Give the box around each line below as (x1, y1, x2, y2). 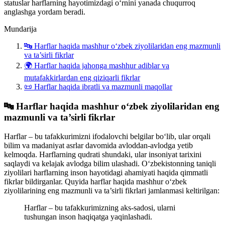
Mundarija (4, 24, 37, 33)
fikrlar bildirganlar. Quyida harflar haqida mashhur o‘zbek (4, 177, 187, 186)
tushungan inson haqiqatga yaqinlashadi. (24, 212, 152, 221)
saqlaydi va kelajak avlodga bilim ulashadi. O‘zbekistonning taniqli (4, 159, 216, 168)
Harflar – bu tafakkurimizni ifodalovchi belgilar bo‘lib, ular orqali (4, 132, 210, 141)
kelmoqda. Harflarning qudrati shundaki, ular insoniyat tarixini (4, 150, 201, 159)
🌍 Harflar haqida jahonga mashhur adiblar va (24, 61, 169, 70)
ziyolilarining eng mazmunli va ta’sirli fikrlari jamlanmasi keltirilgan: (4, 186, 219, 195)
